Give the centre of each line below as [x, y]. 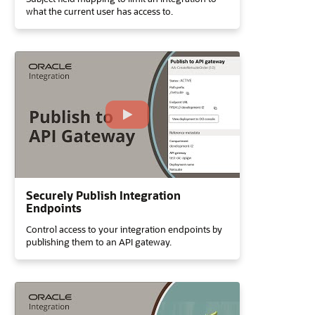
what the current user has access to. [99, 11]
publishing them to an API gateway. [99, 242]
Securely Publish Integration [103, 195]
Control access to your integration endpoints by [124, 229]
